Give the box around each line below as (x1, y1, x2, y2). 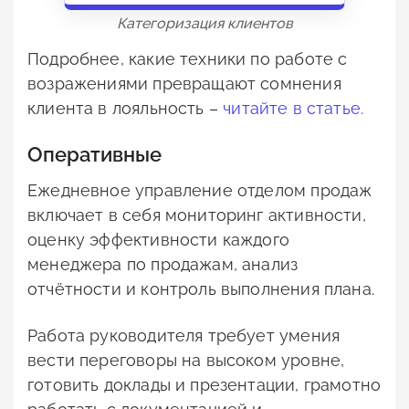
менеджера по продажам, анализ (27, 254, 299, 274)
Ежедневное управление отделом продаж (27, 180, 372, 200)
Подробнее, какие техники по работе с (27, 48, 348, 68)
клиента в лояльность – (27, 98, 224, 118)
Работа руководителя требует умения (27, 325, 341, 345)
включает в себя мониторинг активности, (27, 204, 366, 225)
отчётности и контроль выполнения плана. (27, 278, 375, 299)
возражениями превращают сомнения (27, 73, 341, 93)
